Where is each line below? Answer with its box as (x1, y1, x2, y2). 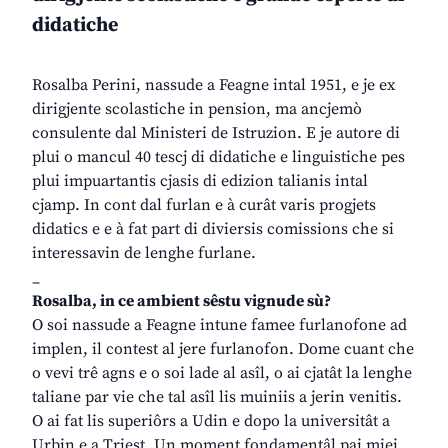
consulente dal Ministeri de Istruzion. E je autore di (32, 123, 400, 144)
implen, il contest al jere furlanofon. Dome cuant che (32, 339, 414, 360)
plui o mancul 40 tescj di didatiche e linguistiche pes (32, 147, 405, 168)
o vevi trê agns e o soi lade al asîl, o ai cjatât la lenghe (32, 363, 412, 384)
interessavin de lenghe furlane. (32, 243, 256, 264)
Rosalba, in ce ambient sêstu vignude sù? (32, 291, 331, 312)
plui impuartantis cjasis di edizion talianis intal (32, 171, 368, 192)
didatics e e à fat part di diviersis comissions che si (32, 219, 394, 240)
